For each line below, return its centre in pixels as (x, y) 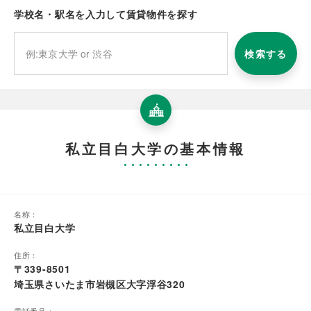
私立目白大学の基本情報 (155, 149)
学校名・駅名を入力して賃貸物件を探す (106, 14)
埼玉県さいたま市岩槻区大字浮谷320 (100, 284)
